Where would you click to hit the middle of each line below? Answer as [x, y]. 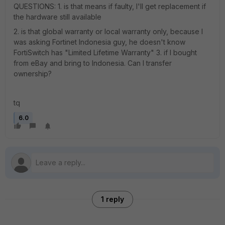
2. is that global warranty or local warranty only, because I [108, 31]
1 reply [113, 199]
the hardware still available [58, 17]
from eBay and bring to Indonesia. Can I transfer [93, 63]
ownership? [33, 74]
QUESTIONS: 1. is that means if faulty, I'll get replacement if [110, 6]
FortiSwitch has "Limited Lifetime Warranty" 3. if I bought [105, 52]
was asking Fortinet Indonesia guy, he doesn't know [99, 42]
